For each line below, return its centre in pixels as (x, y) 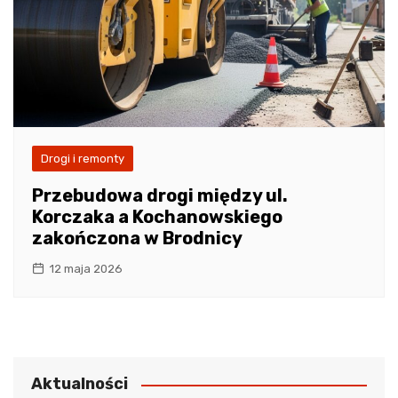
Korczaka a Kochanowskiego (157, 217)
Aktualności (80, 384)
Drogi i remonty (83, 159)
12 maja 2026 (86, 269)
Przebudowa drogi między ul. (160, 196)
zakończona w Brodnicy (137, 239)
